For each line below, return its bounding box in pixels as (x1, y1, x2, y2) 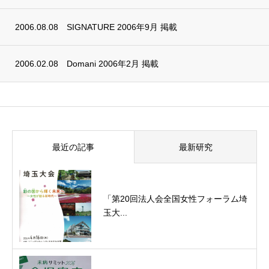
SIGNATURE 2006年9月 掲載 (67, 22, 177, 32)
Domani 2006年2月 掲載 (67, 59, 159, 68)
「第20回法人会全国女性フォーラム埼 (103, 194, 247, 204)
